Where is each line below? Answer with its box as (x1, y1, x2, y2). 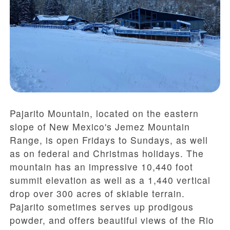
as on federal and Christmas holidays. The (10, 147, 204, 160)
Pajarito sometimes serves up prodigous (10, 200, 194, 214)
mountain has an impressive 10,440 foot (10, 160, 193, 174)
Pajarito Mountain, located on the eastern (10, 107, 199, 120)
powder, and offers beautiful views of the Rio (10, 214, 214, 227)
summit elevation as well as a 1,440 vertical (10, 174, 210, 187)
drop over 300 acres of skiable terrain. (10, 187, 185, 200)
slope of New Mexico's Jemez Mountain (10, 120, 190, 133)
